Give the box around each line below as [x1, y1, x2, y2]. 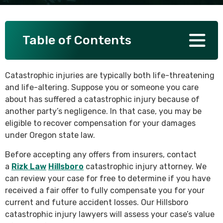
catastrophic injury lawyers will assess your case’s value [5, 210, 215, 219]
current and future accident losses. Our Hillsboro [5, 198, 188, 207]
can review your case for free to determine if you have [5, 174, 211, 183]
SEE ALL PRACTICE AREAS [10, 20, 108, 30]
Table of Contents [22, 33, 131, 47]
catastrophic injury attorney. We [84, 162, 207, 171]
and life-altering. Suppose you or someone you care [5, 83, 199, 92]
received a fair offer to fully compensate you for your [5, 186, 205, 195]
